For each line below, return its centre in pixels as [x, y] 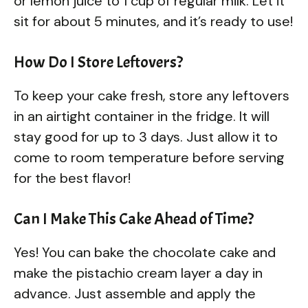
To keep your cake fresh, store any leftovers [152, 95]
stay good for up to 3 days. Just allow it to [146, 136]
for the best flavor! [72, 178]
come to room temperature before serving [149, 157]
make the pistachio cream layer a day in [138, 273]
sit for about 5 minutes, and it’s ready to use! [153, 21]
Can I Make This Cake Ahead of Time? [134, 218]
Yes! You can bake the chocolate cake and [145, 252]
